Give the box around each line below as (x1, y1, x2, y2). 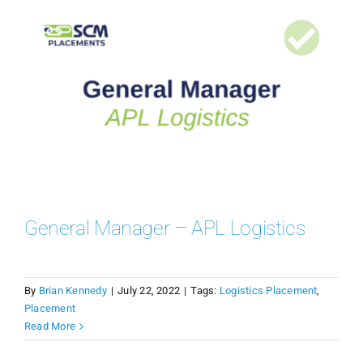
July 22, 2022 (117, 284, 181, 297)
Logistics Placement (219, 284, 318, 297)
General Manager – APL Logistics (23, 216, 305, 241)
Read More (23, 320, 76, 333)
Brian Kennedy (38, 284, 107, 297)
